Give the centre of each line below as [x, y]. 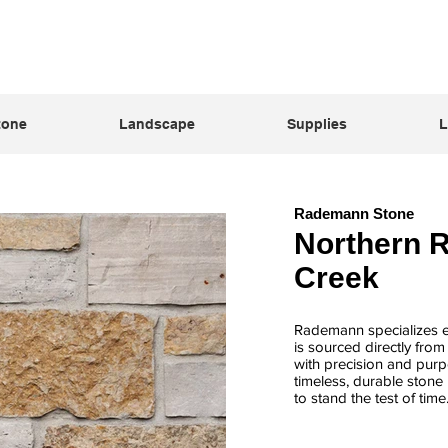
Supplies [316, 124]
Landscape [156, 124]
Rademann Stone [354, 213]
